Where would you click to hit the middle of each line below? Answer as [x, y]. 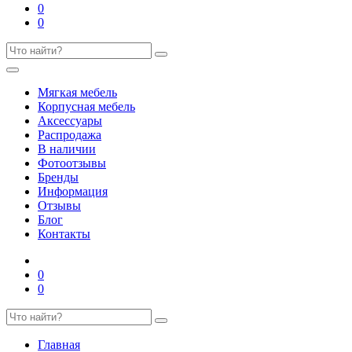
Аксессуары [70, 121]
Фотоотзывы [72, 163]
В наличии [67, 149]
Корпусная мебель [86, 106]
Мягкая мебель [77, 92]
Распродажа [70, 135]
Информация [73, 191]
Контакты [64, 234]
